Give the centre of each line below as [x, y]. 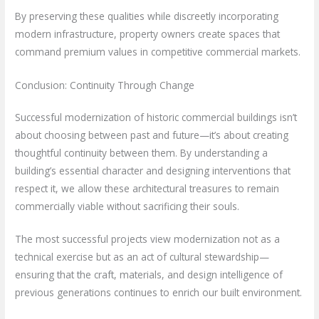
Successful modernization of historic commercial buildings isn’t [156, 117]
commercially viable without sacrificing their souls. [127, 206]
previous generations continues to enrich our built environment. [159, 293]
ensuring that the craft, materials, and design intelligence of [149, 275]
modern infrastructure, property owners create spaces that [148, 33]
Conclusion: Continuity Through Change [105, 85]
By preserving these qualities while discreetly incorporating [147, 16]
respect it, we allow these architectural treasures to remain [147, 188]
